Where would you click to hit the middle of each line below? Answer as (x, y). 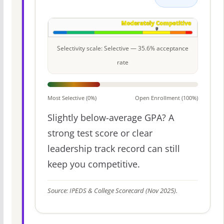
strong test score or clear (100, 133)
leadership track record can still (113, 149)
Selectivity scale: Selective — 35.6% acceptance (122, 48)
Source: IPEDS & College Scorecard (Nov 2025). (112, 191)
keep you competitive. (93, 164)
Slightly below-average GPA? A (110, 118)
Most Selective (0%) (72, 98)
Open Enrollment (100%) (166, 98)
